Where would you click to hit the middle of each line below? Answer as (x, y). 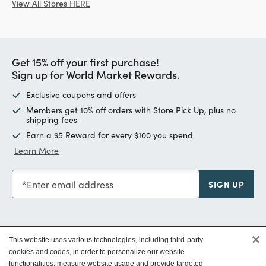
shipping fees (52, 119)
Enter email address (70, 184)
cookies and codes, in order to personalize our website (97, 252)
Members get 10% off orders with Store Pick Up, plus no (131, 110)
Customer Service (54, 247)
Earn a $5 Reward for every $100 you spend (110, 135)
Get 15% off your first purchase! (85, 62)
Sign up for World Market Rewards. (96, 74)
